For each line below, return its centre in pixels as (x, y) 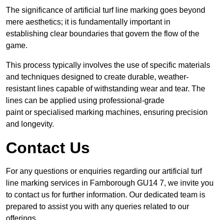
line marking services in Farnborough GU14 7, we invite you (110, 183)
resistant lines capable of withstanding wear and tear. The (106, 89)
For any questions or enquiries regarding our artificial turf (104, 171)
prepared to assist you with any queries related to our (97, 207)
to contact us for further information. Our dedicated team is (106, 195)
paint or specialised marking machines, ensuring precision (107, 112)
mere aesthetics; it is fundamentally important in (88, 22)
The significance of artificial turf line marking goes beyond (106, 10)
